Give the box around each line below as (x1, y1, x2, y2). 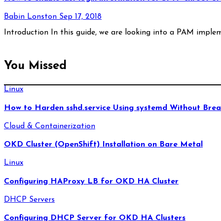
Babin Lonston (4, 13, 59, 21)
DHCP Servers (4, 195, 55, 204)
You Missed (4, 60, 67, 73)
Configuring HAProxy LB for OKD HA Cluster (4, 177, 179, 185)
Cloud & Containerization (4, 122, 95, 130)
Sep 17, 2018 (59, 13, 102, 21)
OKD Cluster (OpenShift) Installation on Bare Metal (4, 141, 203, 149)
